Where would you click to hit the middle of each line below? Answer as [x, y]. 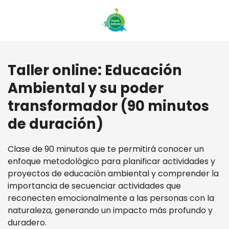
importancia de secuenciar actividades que [94, 186]
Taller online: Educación [95, 70]
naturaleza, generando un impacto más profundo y [110, 210]
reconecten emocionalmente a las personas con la [111, 198]
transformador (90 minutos [108, 106]
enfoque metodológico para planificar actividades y [111, 161]
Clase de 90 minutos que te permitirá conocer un [106, 149]
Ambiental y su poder [86, 88]
